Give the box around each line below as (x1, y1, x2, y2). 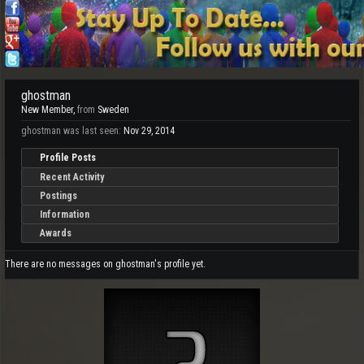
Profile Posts (40, 152, 96, 163)
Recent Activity (40, 171, 104, 183)
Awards (40, 227, 71, 239)
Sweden (97, 104, 129, 115)
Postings (40, 190, 77, 201)
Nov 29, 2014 (123, 125, 175, 136)
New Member (21, 104, 73, 115)
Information (40, 209, 89, 220)
